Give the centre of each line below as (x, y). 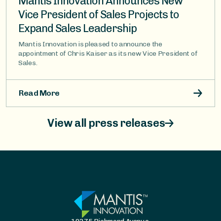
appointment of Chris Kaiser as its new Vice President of (108, 53)
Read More (39, 93)
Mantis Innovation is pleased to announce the (90, 44)
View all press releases (106, 123)
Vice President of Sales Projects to (99, 14)
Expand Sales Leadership (77, 28)
